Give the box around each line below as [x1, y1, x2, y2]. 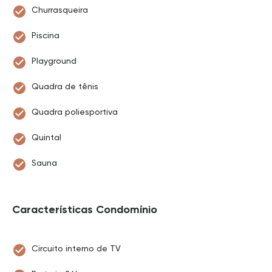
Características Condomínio [12, 203, 157, 216]
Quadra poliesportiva [32, 107, 118, 117]
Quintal [32, 132, 61, 142]
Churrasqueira [32, 5, 88, 15]
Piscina [32, 30, 59, 40]
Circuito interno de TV [32, 243, 121, 253]
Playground [32, 56, 76, 66]
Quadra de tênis [32, 81, 98, 91]
